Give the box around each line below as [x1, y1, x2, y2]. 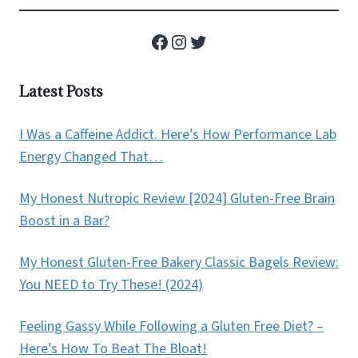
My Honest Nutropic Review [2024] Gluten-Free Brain [19, 189, 335, 209]
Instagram [169, 26, 249, 55]
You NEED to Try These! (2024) [19, 275, 203, 296]
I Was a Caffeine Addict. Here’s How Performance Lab [19, 125, 336, 145]
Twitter [188, 26, 247, 55]
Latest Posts [19, 82, 103, 101]
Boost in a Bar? [19, 211, 109, 232]
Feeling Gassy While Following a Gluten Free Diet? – [19, 316, 324, 337]
